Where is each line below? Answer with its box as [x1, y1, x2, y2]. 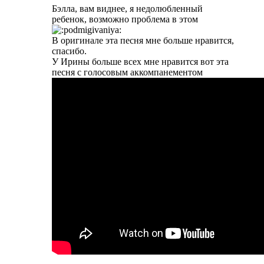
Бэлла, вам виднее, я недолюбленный [52, 4, 203, 14]
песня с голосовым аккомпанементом [52, 67, 203, 78]
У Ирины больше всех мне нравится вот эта [52, 57, 229, 67]
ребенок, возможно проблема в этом [52, 14, 198, 25]
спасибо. [52, 46, 87, 57]
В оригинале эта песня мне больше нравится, [52, 35, 234, 46]
